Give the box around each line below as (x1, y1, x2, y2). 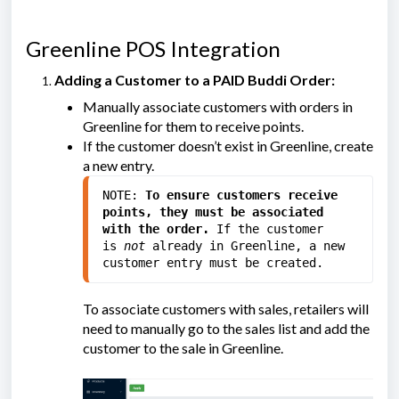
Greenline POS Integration (26, 36, 281, 61)
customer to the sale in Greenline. (83, 339, 286, 356)
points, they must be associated (102, 205, 323, 219)
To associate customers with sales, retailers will (83, 300, 369, 317)
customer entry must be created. (102, 256, 323, 270)
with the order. (102, 222, 209, 236)
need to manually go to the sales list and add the (83, 320, 370, 337)
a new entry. (83, 157, 154, 174)
